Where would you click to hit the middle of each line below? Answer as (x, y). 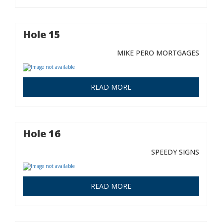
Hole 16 (42, 134)
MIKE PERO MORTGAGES (158, 53)
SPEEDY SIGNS (175, 152)
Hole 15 (42, 34)
